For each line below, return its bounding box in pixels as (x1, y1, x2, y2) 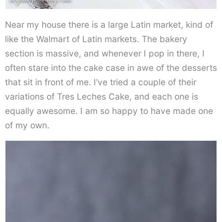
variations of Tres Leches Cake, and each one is (5, 91, 198, 102)
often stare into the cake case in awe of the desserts (5, 62, 217, 73)
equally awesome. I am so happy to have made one (5, 106, 213, 116)
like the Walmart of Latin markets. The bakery (5, 34, 187, 45)
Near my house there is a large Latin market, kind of (5, 19, 213, 30)
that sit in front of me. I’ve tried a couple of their (5, 77, 196, 88)
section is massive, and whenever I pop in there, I (5, 48, 205, 59)
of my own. (5, 120, 50, 131)
